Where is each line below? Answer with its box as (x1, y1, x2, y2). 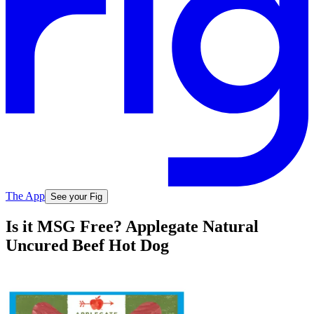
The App (6, 189, 45, 202)
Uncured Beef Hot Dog (6, 236, 169, 255)
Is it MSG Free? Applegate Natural (6, 217, 259, 236)
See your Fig (50, 191, 102, 202)
